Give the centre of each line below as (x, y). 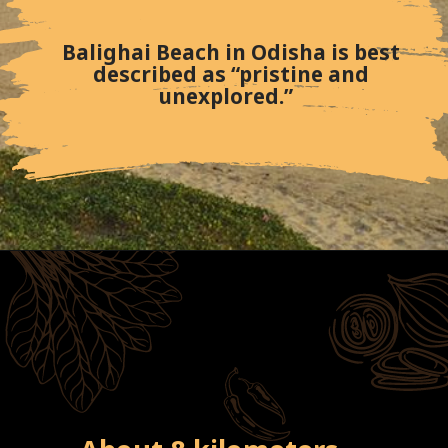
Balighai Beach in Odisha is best (230, 51)
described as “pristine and (230, 73)
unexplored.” (230, 95)
